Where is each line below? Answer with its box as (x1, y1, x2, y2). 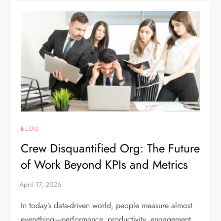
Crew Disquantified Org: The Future (21, 140, 200, 157)
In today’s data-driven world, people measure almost (21, 200, 193, 212)
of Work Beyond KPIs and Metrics (21, 156, 188, 174)
